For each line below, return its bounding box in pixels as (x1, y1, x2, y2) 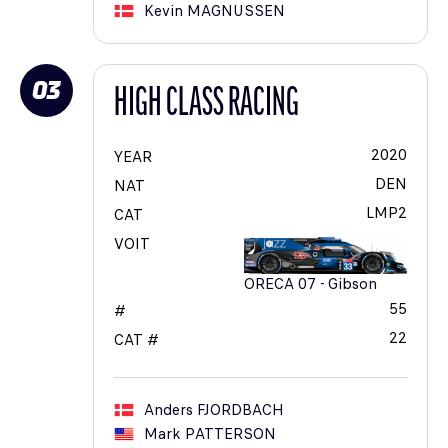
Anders (144, 399, 193, 422)
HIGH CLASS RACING (114, 85, 299, 126)
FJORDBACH (197, 399, 284, 422)
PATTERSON (185, 423, 276, 446)
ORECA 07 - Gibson (244, 273, 377, 296)
